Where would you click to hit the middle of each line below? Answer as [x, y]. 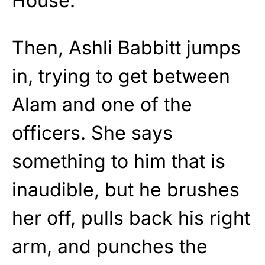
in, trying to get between [121, 76]
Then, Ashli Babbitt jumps [126, 47]
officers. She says [92, 132]
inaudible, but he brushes [126, 189]
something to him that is [119, 161]
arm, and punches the [110, 246]
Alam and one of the [102, 104]
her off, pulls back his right [131, 218]
